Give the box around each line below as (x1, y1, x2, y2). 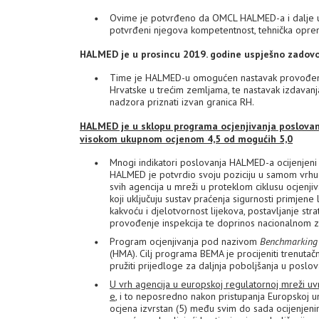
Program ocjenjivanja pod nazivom (110, 235, 260, 248)
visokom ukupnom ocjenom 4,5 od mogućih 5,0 (80, 132, 293, 145)
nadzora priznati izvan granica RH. (110, 95, 254, 108)
